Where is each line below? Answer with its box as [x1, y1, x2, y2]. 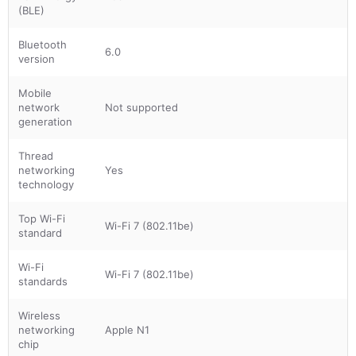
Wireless [18, 308, 60, 322]
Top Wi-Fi [18, 211, 65, 225]
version [18, 52, 55, 65]
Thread [18, 149, 53, 162]
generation [18, 114, 72, 128]
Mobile [18, 86, 52, 99]
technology [18, 177, 74, 191]
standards [18, 274, 68, 288]
